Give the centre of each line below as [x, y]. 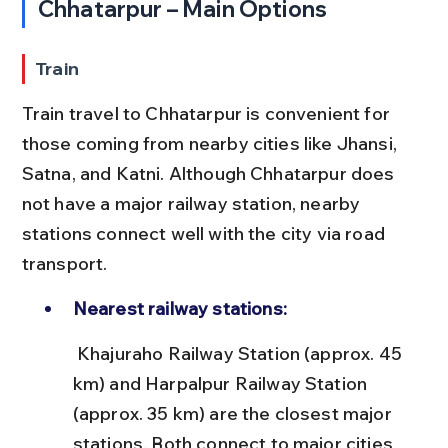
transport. [64, 263]
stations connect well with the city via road [205, 233]
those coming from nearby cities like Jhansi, [211, 143]
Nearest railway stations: [179, 308]
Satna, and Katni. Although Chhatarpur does [210, 173]
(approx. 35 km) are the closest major [234, 413]
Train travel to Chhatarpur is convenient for [208, 113]
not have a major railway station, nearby [193, 203]
